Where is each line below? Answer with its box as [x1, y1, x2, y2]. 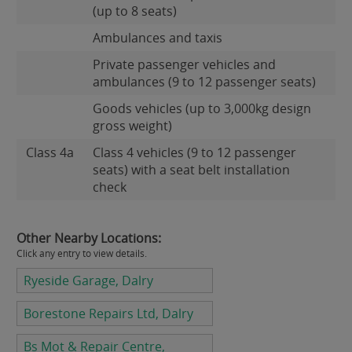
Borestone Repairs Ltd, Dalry [24, 305, 193, 322]
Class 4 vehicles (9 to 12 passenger [93, 144, 296, 161]
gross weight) [93, 117, 172, 134]
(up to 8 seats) [93, 2, 177, 20]
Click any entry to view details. [16, 247, 147, 260]
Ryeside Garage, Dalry [24, 272, 153, 289]
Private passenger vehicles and [93, 56, 276, 73]
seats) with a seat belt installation [93, 161, 290, 178]
